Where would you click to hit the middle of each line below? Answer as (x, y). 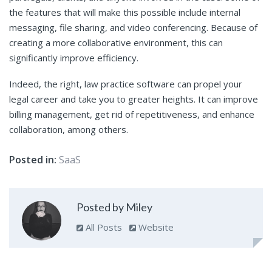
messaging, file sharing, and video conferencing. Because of (133, 27)
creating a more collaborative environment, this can (116, 42)
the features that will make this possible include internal (125, 12)
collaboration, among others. (69, 129)
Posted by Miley (114, 207)
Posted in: (33, 159)
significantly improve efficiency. (74, 57)
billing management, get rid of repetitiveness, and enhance (132, 114)
